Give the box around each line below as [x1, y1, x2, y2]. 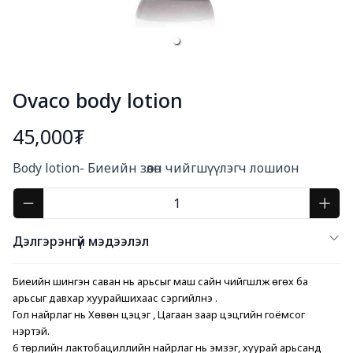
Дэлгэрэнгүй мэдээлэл [13, 232, 149, 250]
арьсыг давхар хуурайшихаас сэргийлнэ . [13, 291, 217, 305]
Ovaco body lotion [13, 87, 183, 113]
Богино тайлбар [12, 146, 112, 163]
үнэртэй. [13, 324, 50, 338]
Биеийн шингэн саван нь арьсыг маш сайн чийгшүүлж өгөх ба [13, 274, 308, 288]
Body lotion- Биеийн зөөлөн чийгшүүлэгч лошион [13, 159, 299, 176]
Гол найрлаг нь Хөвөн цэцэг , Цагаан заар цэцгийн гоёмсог [13, 307, 305, 321]
